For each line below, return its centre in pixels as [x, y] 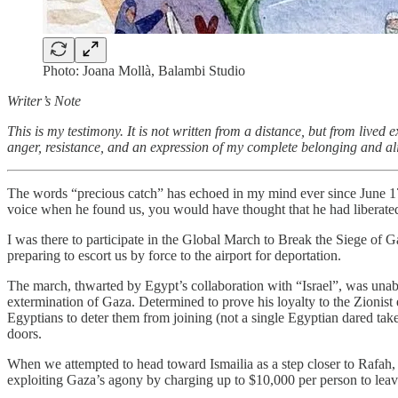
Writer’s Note [44, 100]
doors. [24, 333]
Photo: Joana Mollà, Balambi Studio [144, 70]
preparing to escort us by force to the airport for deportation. [174, 255]
